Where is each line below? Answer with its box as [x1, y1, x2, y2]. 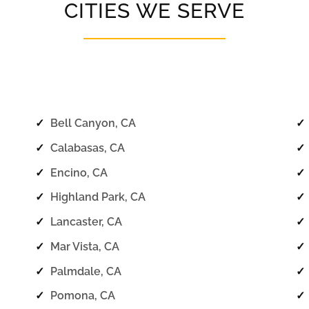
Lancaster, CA [50, 215, 123, 229]
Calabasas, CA [50, 141, 126, 154]
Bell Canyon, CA [50, 117, 137, 130]
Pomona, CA [50, 289, 116, 303]
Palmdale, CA [50, 264, 122, 278]
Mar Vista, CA [50, 239, 120, 253]
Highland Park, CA [50, 190, 146, 204]
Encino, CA [50, 166, 108, 179]
